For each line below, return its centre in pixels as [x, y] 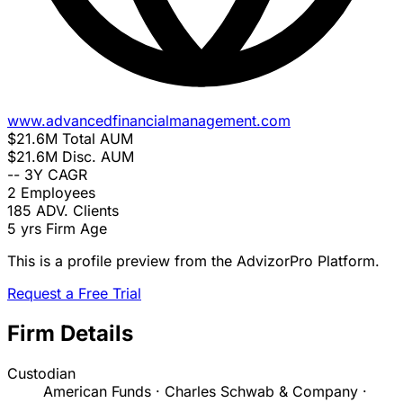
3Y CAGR [56, 175]
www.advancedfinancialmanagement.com [149, 121]
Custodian [41, 374]
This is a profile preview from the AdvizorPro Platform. [193, 261]
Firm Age [76, 229]
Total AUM [98, 139]
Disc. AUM [98, 157]
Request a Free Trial [74, 294]
